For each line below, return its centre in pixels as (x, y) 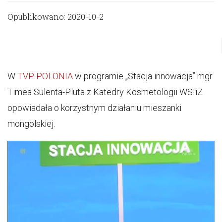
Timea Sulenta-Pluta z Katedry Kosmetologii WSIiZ (105, 92)
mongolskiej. (31, 124)
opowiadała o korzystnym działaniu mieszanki (94, 108)
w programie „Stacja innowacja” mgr (143, 76)
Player (123, 164)
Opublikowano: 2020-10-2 (55, 17)
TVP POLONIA (44, 76)
